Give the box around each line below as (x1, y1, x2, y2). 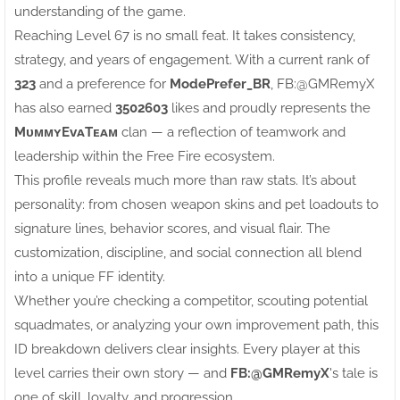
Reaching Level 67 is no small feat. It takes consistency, (14, 27, 355, 44)
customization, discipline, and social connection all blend (14, 244, 362, 261)
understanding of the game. (14, 3, 186, 20)
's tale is (329, 364, 378, 381)
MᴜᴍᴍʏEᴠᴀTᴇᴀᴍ (14, 123, 118, 140)
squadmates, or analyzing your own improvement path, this (14, 316, 379, 333)
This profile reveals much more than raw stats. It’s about (14, 171, 356, 188)
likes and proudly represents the (168, 99, 371, 116)
